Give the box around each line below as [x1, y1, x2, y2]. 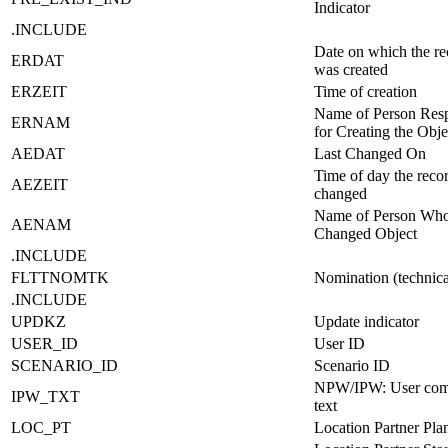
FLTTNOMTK [11, 268, 109, 286]
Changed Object [314, 224, 417, 242]
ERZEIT [11, 82, 67, 100]
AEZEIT [11, 175, 68, 193]
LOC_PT [11, 418, 71, 436]
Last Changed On [314, 144, 426, 162]
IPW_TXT [11, 387, 80, 405]
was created [314, 60, 388, 78]
